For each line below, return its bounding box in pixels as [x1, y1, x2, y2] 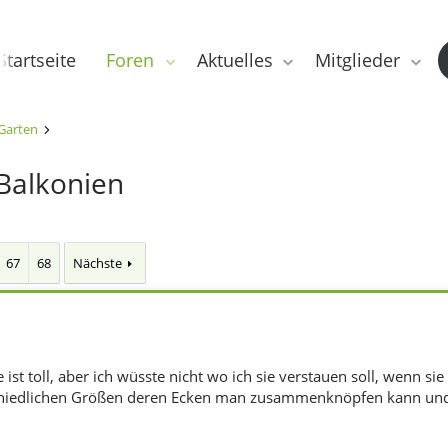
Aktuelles [196, 47, 273, 72]
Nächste [73, 254, 123, 272]
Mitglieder [315, 47, 401, 72]
